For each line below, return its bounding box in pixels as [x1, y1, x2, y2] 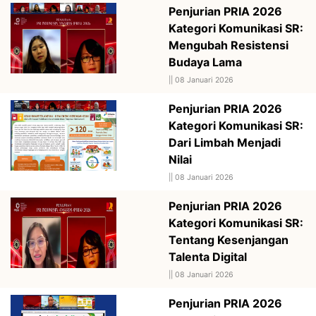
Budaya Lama [169, 54, 242, 69]
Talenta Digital [169, 249, 247, 264]
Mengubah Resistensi [169, 37, 288, 52]
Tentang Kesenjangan [169, 232, 288, 247]
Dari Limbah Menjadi [169, 135, 281, 150]
